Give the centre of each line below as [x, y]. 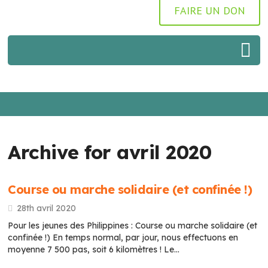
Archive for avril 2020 [110, 152]
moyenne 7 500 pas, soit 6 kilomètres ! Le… [94, 249]
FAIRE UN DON [209, 10]
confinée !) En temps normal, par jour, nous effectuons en [123, 237]
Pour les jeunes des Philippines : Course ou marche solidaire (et [133, 226]
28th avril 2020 [47, 208]
